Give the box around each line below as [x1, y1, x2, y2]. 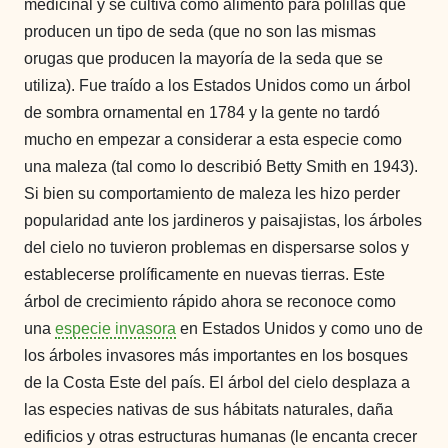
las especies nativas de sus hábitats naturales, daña [24, 401, 393, 419]
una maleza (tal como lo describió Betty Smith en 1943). [24, 158, 418, 176]
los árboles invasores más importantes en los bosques [24, 347, 408, 365]
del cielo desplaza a [264, 374, 410, 392]
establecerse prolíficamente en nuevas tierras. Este [24, 266, 385, 284]
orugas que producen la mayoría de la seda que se [24, 50, 383, 68]
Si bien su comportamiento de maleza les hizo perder [24, 185, 400, 203]
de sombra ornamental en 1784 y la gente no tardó [24, 104, 380, 122]
